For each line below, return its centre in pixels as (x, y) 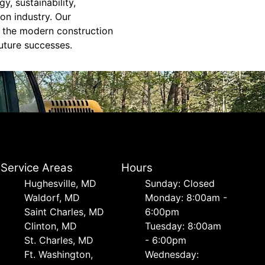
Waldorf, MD (52, 198)
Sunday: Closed (180, 183)
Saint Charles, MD (64, 212)
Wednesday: (172, 254)
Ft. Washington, (59, 254)
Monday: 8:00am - (186, 198)
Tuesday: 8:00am (183, 226)
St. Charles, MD (59, 240)
